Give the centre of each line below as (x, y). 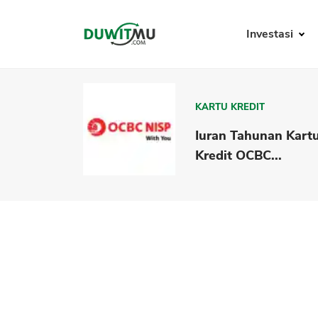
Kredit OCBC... (239, 155)
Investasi (271, 34)
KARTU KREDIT (230, 107)
